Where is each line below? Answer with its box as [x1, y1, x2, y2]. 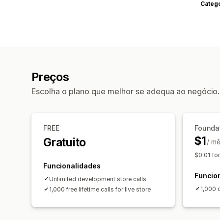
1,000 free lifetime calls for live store [49, 185, 151, 193]
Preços [31, 70, 69, 84]
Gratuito [43, 135, 86, 149]
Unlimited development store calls [49, 175, 146, 183]
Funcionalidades [43, 161, 101, 170]
